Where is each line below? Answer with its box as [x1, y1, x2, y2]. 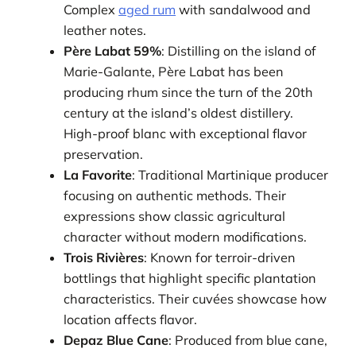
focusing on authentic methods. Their [64, 188, 287, 204]
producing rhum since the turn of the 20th [64, 84, 314, 101]
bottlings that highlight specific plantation [64, 270, 317, 287]
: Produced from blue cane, [168, 332, 328, 349]
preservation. [64, 146, 144, 163]
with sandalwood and [176, 2, 311, 18]
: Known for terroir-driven [144, 250, 296, 266]
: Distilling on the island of [161, 43, 317, 60]
